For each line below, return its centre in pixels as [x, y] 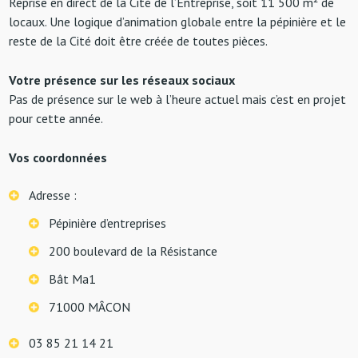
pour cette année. [56, 118]
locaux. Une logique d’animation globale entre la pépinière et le [178, 21]
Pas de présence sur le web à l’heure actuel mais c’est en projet [178, 99]
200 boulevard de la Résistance [133, 251]
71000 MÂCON [90, 306]
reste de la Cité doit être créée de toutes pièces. [139, 40]
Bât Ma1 [73, 278]
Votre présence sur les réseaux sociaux [122, 80]
